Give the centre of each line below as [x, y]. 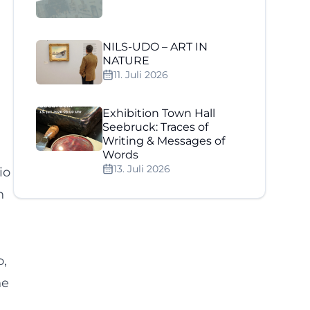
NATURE [126, 61]
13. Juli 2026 [142, 169]
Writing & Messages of [164, 141]
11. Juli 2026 [141, 75]
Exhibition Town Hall [159, 113]
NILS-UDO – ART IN [155, 47]
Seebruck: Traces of [156, 127]
